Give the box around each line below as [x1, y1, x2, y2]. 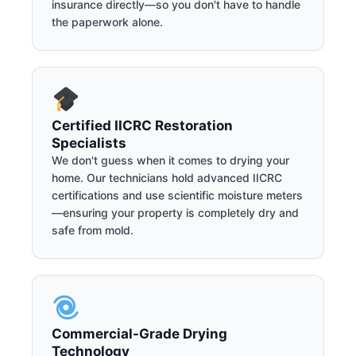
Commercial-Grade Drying [52, 325, 227, 342]
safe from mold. [52, 222, 133, 237]
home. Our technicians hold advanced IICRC [52, 170, 282, 184]
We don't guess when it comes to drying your [52, 153, 289, 167]
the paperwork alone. [52, 15, 163, 29]
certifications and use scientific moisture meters [52, 188, 303, 202]
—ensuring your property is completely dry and [52, 205, 299, 219]
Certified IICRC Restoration [52, 117, 233, 133]
